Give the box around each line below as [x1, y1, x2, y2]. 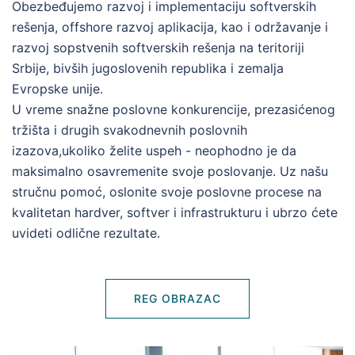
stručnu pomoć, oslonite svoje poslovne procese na [12, 183, 322, 200]
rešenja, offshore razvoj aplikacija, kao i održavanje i [12, 18, 328, 35]
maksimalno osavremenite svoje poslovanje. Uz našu [12, 162, 328, 179]
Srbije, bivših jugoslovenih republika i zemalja [12, 59, 284, 76]
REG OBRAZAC [134, 291, 221, 305]
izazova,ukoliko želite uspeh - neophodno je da [12, 142, 296, 158]
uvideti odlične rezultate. [12, 224, 160, 241]
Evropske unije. [12, 80, 103, 97]
